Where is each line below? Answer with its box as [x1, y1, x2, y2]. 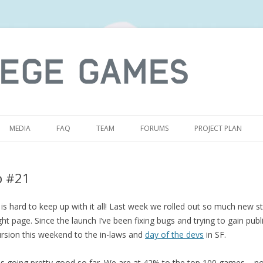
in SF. [204, 229, 226, 240]
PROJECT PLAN [194, 123, 242, 133]
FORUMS [140, 123, 168, 133]
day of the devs [145, 229, 204, 240]
